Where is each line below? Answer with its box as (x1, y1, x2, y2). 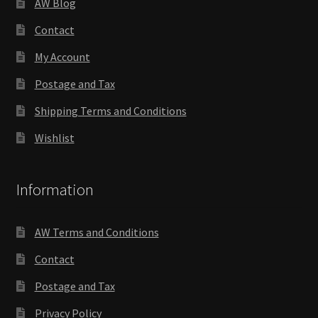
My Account (34, 50, 90, 65)
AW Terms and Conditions (34, 225, 159, 240)
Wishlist (34, 131, 75, 146)
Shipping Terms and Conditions (34, 104, 187, 119)
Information (16, 179, 94, 199)
